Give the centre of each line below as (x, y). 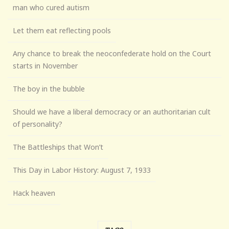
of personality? (38, 124)
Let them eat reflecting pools (62, 31)
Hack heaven (34, 193)
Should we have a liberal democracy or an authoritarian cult (112, 112)
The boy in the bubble (49, 89)
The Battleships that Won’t (58, 147)
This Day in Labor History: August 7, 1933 (82, 170)
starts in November (45, 66)
